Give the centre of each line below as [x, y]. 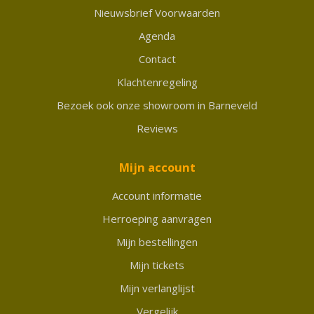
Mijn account [157, 167]
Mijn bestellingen [157, 241]
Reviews [157, 128]
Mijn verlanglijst [157, 288]
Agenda [157, 35]
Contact [157, 59]
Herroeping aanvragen [157, 218]
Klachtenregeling [157, 82]
